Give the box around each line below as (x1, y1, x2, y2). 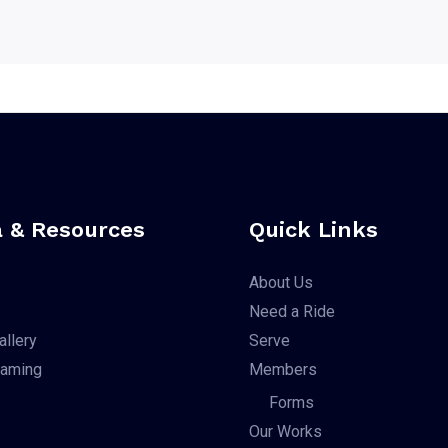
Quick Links (249, 216, 378, 242)
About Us (249, 272, 313, 292)
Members (249, 359, 317, 379)
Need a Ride (249, 301, 335, 321)
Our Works (249, 421, 322, 441)
